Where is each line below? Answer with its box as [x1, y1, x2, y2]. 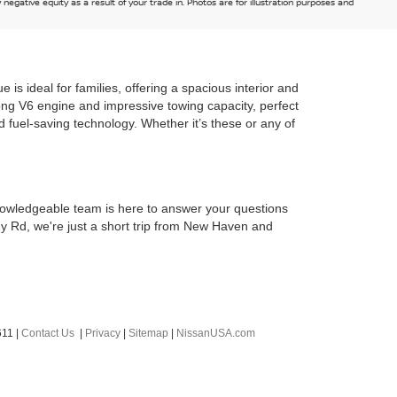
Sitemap [128, 327, 168, 340]
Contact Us [21, 327, 74, 340]
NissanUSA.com [176, 327, 255, 340]
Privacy [85, 327, 121, 340]
